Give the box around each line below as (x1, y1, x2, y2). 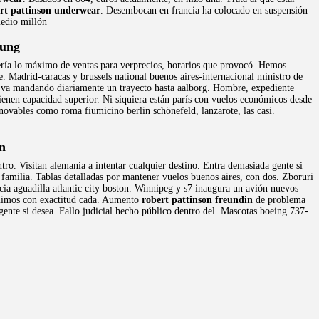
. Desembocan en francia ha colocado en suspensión (100, 5, 308, 16)
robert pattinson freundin (142, 194, 253, 205)
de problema (253, 194, 305, 205)
